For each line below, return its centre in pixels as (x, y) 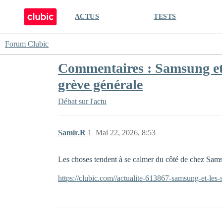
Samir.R (72, 133)
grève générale (100, 84)
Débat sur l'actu (82, 101)
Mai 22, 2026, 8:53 (126, 133)
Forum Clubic (27, 44)
